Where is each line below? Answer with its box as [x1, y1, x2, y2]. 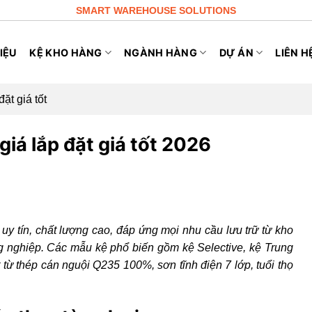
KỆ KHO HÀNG [29, 47, 102, 58]
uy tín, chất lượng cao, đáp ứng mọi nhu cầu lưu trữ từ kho [2, 224, 293, 236]
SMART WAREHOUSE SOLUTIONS [76, 4, 236, 16]
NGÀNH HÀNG [124, 47, 198, 58]
